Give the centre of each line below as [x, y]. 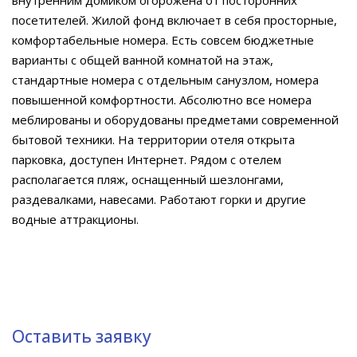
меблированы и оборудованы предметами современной [175, 120]
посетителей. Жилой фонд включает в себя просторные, [175, 20]
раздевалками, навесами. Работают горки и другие [159, 199]
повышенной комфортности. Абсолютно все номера [162, 100]
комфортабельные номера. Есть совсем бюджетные [163, 40]
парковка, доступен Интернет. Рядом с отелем [147, 159]
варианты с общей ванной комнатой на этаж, [143, 60]
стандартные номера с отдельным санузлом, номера [165, 80]
